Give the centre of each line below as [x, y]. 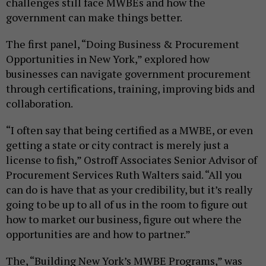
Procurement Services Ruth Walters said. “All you [124, 175]
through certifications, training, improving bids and [130, 89]
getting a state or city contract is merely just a [117, 145]
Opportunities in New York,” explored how [108, 59]
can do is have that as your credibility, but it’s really [129, 190]
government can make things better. [94, 18]
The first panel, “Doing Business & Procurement [123, 44]
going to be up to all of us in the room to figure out [127, 205]
